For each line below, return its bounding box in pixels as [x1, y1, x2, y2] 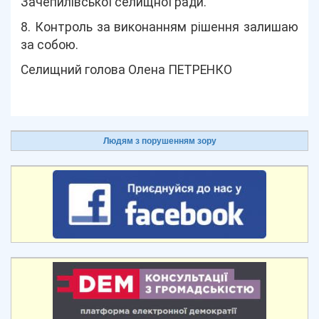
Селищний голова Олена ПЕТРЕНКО [21, 63, 233, 77]
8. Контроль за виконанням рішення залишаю [21, 20, 298, 34]
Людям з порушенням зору [103, 136, 216, 146]
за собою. [21, 38, 79, 52]
